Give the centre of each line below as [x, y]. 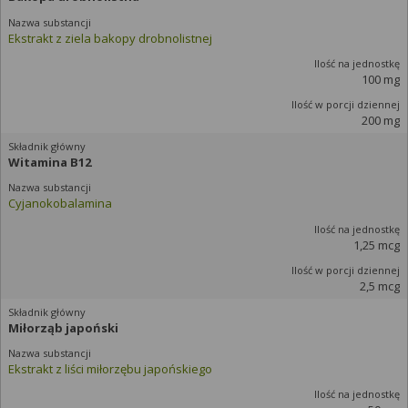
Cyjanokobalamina [60, 204]
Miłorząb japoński [63, 327]
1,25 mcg [377, 245]
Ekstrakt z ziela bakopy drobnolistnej [110, 38]
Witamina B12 [50, 163]
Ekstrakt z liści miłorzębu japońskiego [110, 369]
